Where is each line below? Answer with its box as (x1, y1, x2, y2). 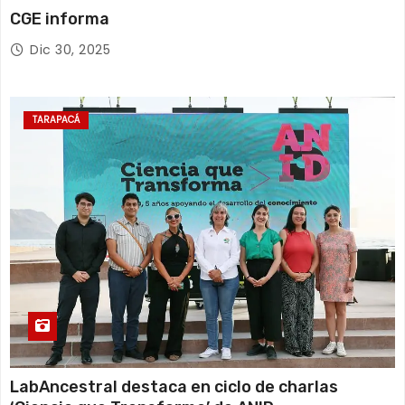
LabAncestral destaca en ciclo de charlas (10, 376, 338, 397)
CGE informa (10, 8, 109, 29)
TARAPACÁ (33, 112, 80, 127)
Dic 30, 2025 (30, 40, 110, 59)
